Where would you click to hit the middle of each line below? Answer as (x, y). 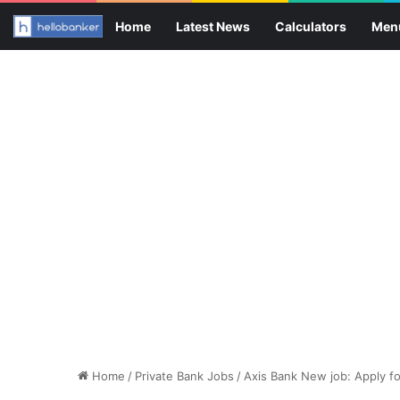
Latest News (213, 26)
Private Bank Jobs (184, 376)
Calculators (311, 26)
